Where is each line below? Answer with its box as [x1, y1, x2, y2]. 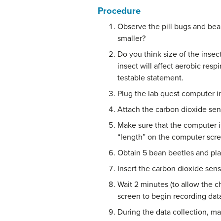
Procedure [98, 5, 141, 17]
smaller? [117, 34, 146, 44]
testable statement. [117, 73, 184, 83]
